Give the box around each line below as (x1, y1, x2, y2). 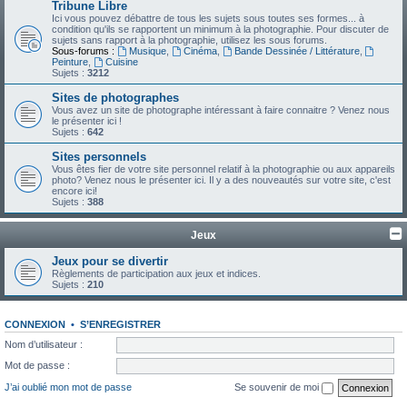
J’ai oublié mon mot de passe (5, 381, 132, 392)
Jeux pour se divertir (52, 254, 168, 268)
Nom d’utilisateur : (5, 338, 83, 350)
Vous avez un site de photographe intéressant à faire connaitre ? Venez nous (52, 104, 390, 115)
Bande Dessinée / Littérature (233, 45, 360, 56)
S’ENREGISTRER (80, 319, 161, 330)
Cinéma (183, 45, 217, 56)
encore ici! (52, 185, 97, 196)
